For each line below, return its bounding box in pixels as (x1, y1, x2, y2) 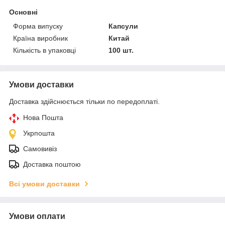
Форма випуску (13, 22, 63, 30)
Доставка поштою (23, 160, 81, 168)
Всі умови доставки (9, 179, 80, 188)
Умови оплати (9, 211, 65, 220)
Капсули (108, 22, 139, 30)
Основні (9, 8, 38, 16)
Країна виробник (13, 34, 68, 42)
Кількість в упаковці (13, 46, 76, 54)
